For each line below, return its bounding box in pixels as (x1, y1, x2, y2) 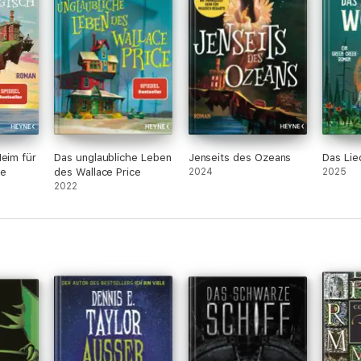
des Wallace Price (54, 166, 141, 178)
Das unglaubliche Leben (54, 151, 172, 164)
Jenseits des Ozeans (188, 151, 292, 164)
